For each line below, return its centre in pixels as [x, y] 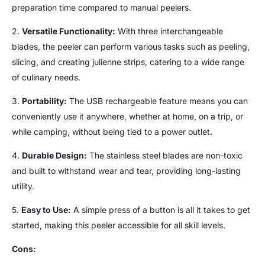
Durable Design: [54, 156]
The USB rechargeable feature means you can [157, 101]
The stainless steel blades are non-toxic [165, 156]
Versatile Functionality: [69, 31]
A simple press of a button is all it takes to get [161, 210]
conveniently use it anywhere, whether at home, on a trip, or [127, 117]
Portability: [44, 101]
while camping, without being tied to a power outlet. [112, 132]
